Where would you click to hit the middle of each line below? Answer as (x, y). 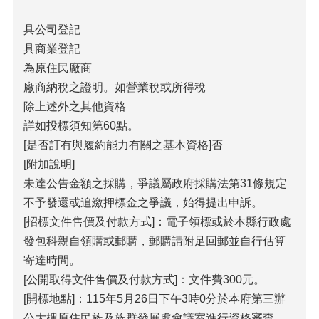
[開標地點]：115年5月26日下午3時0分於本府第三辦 (155, 299)
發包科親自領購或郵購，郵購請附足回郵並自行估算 (155, 241)
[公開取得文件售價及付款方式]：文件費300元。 (144, 279)
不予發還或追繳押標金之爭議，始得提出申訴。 (143, 203)
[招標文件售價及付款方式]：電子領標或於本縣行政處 (157, 222)
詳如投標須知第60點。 (81, 126)
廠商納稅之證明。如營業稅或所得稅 (115, 87)
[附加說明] (49, 164)
